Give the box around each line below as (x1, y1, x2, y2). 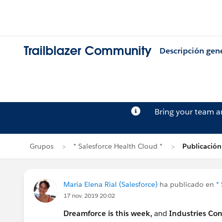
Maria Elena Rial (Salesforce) (63, 180, 158, 189)
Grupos (30, 142, 54, 151)
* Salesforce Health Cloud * (73, 142, 163, 151)
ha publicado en (158, 180, 216, 189)
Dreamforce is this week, (63, 209, 152, 218)
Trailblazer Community (24, 43, 152, 59)
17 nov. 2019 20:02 (63, 191, 115, 200)
